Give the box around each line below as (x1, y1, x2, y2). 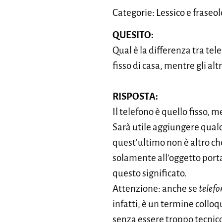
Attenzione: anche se (112, 183, 199, 194)
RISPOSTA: (112, 91, 158, 102)
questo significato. (112, 168, 187, 178)
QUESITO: (112, 30, 154, 40)
